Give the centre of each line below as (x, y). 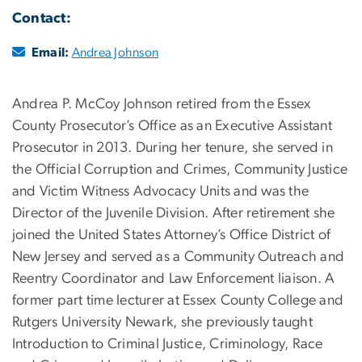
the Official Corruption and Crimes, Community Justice (180, 169)
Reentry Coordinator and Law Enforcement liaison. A (174, 278)
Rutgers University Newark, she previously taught (162, 322)
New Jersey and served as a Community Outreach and (179, 257)
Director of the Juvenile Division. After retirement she (174, 213)
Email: (51, 52)
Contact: (42, 18)
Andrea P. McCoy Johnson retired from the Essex (162, 104)
